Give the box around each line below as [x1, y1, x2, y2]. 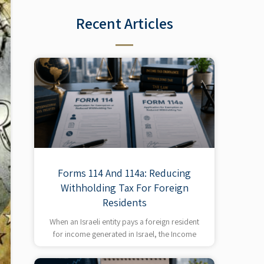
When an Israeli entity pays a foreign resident [49, 216, 200, 227]
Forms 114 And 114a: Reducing [58, 166, 192, 180]
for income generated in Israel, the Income [52, 228, 196, 239]
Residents [102, 195, 147, 209]
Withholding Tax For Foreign [60, 180, 189, 194]
